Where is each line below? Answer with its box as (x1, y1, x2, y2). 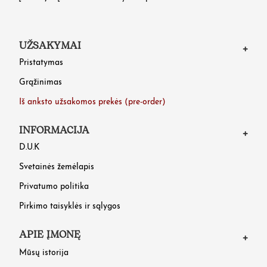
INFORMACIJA (19, 122, 90, 138)
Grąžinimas (19, 77, 63, 87)
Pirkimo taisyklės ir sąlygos (19, 201, 121, 211)
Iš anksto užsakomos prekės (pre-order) (19, 97, 166, 107)
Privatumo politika (19, 182, 89, 191)
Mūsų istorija (19, 248, 69, 257)
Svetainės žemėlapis (19, 162, 95, 172)
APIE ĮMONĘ (19, 226, 81, 243)
